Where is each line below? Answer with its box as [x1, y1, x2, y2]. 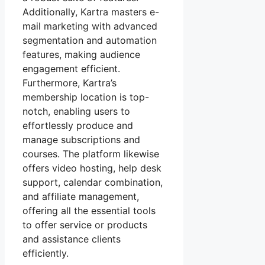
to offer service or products [22, 218, 147, 231]
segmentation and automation [22, 34, 157, 46]
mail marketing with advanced [22, 20, 157, 32]
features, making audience [22, 48, 140, 60]
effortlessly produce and [22, 119, 133, 131]
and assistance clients [22, 232, 121, 245]
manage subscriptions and [22, 133, 140, 146]
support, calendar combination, [22, 176, 163, 188]
